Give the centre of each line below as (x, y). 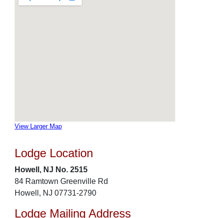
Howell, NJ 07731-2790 (55, 193)
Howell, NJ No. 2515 (51, 170)
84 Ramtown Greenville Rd (61, 181)
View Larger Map (38, 126)
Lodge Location (54, 153)
